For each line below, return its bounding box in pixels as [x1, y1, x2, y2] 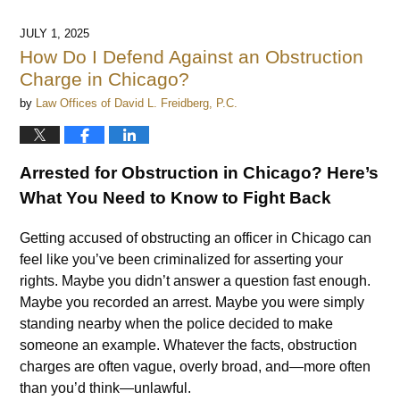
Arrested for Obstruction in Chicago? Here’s [20, 162, 379, 182]
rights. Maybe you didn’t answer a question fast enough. [20, 272, 371, 288]
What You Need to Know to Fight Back [20, 187, 332, 207]
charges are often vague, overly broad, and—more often [20, 358, 371, 374]
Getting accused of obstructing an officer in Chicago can [20, 229, 372, 246]
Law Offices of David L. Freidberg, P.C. [36, 96, 238, 111]
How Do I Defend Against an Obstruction [20, 46, 364, 68]
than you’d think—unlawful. [20, 379, 192, 396]
